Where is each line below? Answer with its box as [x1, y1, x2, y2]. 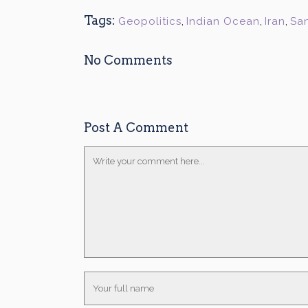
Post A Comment [84, 120, 188, 135]
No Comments [84, 53, 173, 67]
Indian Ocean [186, 15, 260, 27]
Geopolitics [118, 15, 181, 27]
